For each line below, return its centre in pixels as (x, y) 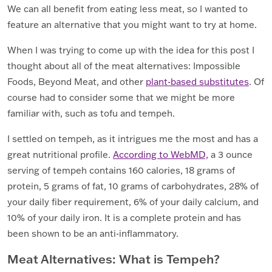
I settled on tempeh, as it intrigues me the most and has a (133, 139)
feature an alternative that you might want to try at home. (132, 25)
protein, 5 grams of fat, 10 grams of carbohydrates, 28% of (133, 186)
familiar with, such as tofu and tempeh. (92, 114)
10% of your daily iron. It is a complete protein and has (124, 218)
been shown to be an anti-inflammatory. (94, 234)
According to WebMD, (161, 155)
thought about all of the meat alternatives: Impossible (124, 66)
